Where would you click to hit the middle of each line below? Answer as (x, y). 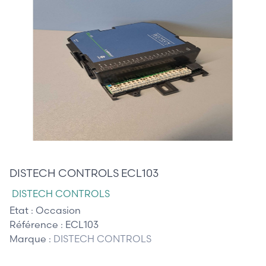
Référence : (37, 224)
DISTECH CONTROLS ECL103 (84, 173)
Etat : (23, 210)
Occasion (58, 210)
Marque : (31, 238)
